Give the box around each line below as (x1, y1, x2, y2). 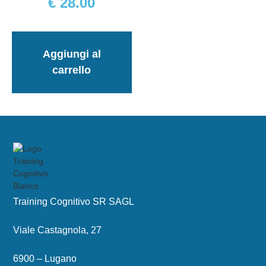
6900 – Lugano (13, 253, 77, 264)
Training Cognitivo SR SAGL (13, 196, 134, 207)
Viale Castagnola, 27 (13, 224, 102, 235)
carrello (52, 64, 91, 76)
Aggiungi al (42, 47, 101, 60)
